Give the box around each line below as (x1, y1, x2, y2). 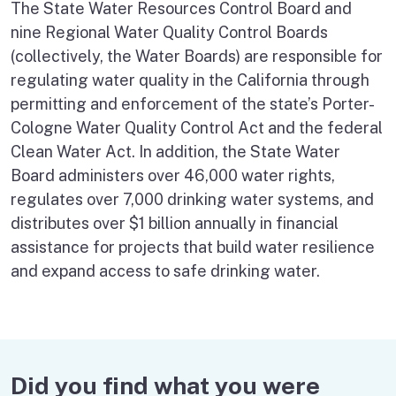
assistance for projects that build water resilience (11, 237, 375, 256)
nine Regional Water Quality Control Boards (11, 22, 328, 42)
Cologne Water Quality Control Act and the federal (11, 118, 383, 137)
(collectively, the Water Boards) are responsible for (11, 46, 383, 65)
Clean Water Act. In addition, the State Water (11, 141, 340, 161)
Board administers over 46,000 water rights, (11, 165, 335, 185)
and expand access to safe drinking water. (11, 261, 320, 280)
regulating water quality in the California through (11, 70, 369, 89)
